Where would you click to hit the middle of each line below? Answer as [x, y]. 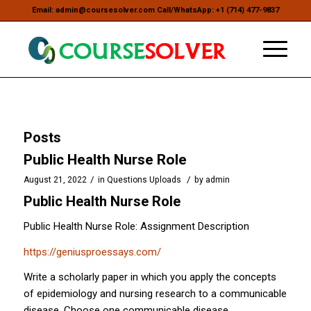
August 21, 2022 [55, 180]
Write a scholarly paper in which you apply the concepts [150, 277]
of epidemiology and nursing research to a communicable [155, 294]
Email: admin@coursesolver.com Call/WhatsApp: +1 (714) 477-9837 [155, 10]
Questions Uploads [144, 180]
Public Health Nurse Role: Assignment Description [136, 226]
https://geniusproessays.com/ [92, 252]
